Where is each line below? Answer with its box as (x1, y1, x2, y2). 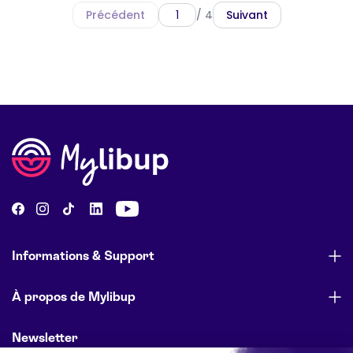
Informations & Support (12, 247, 154, 263)
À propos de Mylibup (12, 288, 136, 304)
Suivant (225, 6, 268, 23)
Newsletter (12, 329, 78, 345)
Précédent (85, 6, 145, 23)
